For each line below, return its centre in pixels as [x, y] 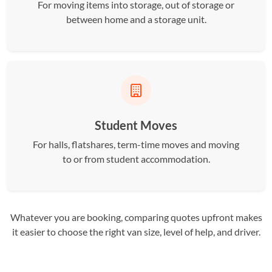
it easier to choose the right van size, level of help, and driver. [136, 232]
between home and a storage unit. [136, 19]
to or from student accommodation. [136, 159]
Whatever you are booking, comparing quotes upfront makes [136, 217]
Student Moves [136, 125]
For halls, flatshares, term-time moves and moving [136, 144]
